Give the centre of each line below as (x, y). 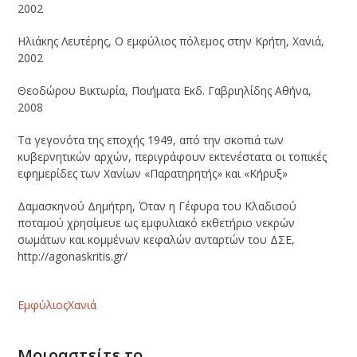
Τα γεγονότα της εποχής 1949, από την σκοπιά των (151, 139)
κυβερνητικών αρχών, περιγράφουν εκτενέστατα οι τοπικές (173, 156)
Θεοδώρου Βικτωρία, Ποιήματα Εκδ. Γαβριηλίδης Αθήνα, (165, 90)
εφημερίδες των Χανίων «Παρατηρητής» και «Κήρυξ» (153, 173)
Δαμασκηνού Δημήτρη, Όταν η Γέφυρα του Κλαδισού (157, 206)
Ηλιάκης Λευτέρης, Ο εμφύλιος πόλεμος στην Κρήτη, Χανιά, (171, 41)
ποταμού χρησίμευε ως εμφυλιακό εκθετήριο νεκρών (157, 222)
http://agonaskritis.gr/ (73, 256)
